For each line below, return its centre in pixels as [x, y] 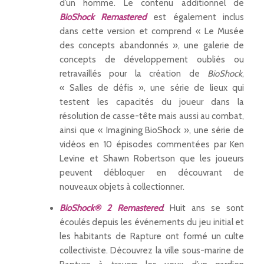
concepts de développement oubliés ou [152, 60]
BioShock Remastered [103, 17]
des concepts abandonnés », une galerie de [152, 46]
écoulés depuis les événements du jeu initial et [152, 222]
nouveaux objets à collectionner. [122, 187]
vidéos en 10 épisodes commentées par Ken [152, 145]
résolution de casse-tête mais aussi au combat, [152, 116]
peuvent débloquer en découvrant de [152, 173]
